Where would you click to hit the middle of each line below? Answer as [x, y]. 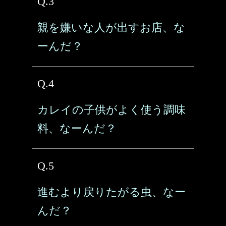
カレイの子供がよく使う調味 [111, 110]
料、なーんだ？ [77, 128]
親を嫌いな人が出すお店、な [111, 27]
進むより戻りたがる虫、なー [111, 192]
